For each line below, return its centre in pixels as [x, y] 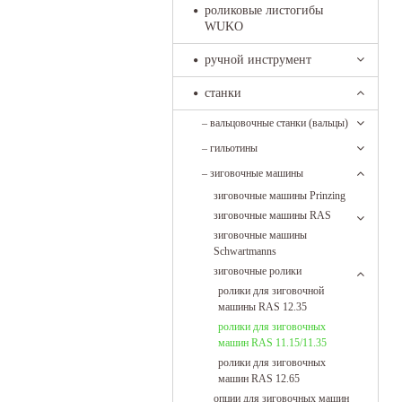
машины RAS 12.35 [262, 307]
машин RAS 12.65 [259, 379]
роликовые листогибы [264, 10]
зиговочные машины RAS [272, 215]
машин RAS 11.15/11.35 [272, 343]
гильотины [234, 148]
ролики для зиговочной [271, 291]
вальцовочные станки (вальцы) [279, 123]
